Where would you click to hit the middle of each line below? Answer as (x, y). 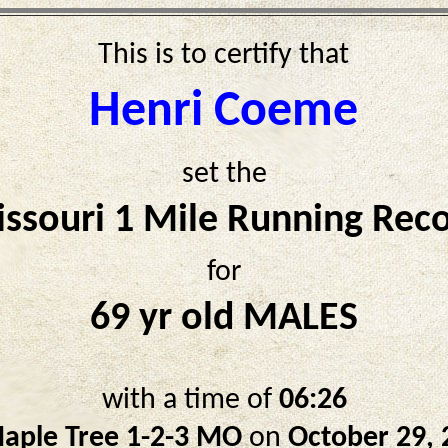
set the (224, 174)
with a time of (190, 400)
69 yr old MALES (224, 319)
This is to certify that (223, 55)
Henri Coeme (223, 112)
